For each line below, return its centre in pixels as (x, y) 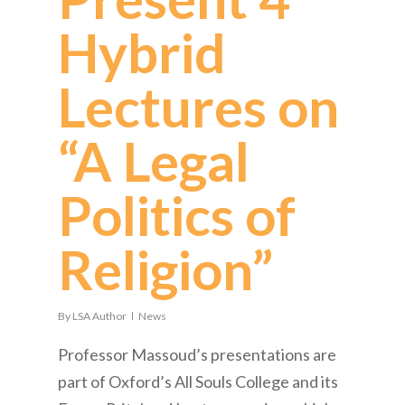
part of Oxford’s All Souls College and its (198, 381)
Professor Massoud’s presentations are (197, 354)
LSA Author (99, 316)
